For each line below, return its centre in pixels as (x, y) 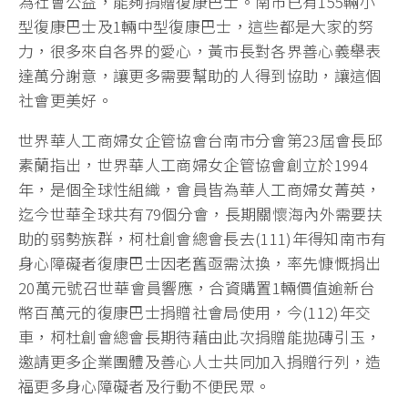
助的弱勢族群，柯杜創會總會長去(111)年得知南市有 (203, 239)
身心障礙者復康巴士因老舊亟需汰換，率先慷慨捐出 (200, 263)
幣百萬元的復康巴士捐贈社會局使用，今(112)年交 (195, 312)
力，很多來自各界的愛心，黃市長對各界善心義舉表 (200, 51)
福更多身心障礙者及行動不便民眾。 (145, 386)
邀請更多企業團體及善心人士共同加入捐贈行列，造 (200, 362)
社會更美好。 (66, 100)
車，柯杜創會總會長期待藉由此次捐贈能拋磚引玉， (200, 337)
